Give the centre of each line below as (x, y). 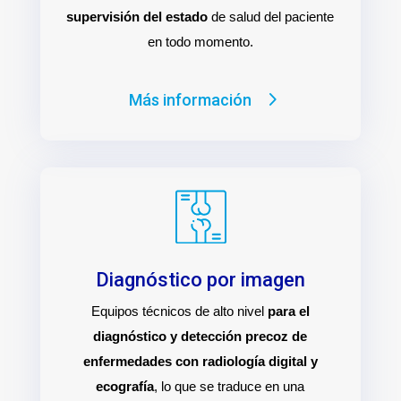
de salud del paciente (271, 17)
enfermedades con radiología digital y (200, 361)
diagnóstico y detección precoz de (200, 336)
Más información (190, 99)
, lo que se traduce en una (230, 386)
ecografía (125, 386)
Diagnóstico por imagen (200, 280)
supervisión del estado (137, 17)
